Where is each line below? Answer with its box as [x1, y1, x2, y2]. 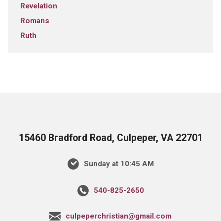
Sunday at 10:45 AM [81, 159, 154, 168]
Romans [20, 16, 49, 25]
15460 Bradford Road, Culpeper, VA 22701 [18, 132, 203, 144]
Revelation [20, 1, 57, 10]
